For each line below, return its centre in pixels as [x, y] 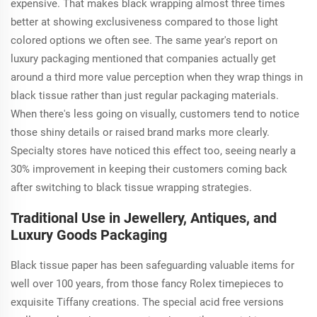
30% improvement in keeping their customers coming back [149, 169]
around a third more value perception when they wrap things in [157, 77]
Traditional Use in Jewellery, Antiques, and [144, 218]
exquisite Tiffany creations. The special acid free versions [147, 302]
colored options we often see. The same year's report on [144, 40]
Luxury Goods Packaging [89, 235]
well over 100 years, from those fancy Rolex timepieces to [147, 283]
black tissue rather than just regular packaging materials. [145, 95]
